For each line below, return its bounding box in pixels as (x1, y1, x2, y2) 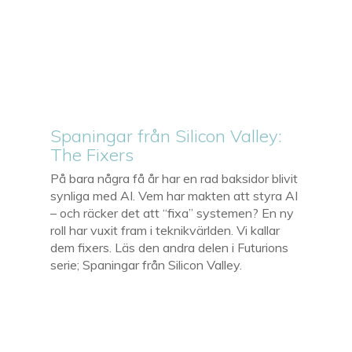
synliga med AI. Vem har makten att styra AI (50, 187, 299, 203)
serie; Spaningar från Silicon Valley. (50, 256, 243, 273)
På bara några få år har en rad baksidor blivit (50, 170, 299, 186)
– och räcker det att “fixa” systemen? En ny (50, 204, 295, 221)
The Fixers (50, 143, 134, 166)
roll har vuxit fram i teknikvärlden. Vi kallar (50, 222, 280, 238)
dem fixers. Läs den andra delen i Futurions (50, 239, 289, 255)
